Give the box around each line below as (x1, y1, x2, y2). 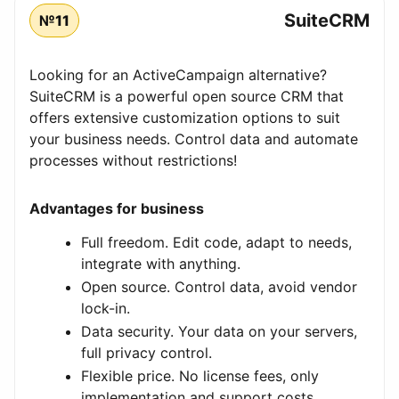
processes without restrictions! (29, 151, 237, 170)
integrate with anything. (81, 255, 240, 273)
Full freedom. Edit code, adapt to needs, (81, 233, 352, 252)
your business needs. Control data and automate (29, 130, 358, 149)
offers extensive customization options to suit (29, 109, 340, 127)
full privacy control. (81, 344, 212, 362)
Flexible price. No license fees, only (81, 367, 319, 386)
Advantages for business (29, 199, 204, 218)
